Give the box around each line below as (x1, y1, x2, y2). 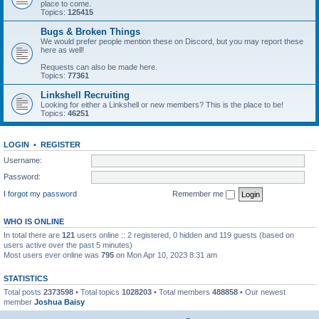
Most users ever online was (4, 250, 101, 259)
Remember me (172, 189, 226, 198)
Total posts (4, 287, 43, 296)
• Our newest (238, 287, 286, 296)
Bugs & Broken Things (41, 26, 140, 37)
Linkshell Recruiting (41, 90, 130, 100)
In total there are (4, 230, 62, 239)
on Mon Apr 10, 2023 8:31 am (114, 250, 217, 259)
